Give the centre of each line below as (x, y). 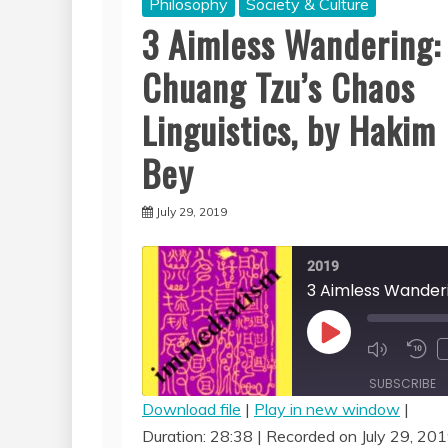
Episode (355, 367)
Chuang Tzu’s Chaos (278, 87)
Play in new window (327, 409)
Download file (191, 409)
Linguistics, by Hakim (289, 130)
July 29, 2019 (191, 212)
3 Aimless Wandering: (291, 44)
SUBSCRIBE (402, 384)
